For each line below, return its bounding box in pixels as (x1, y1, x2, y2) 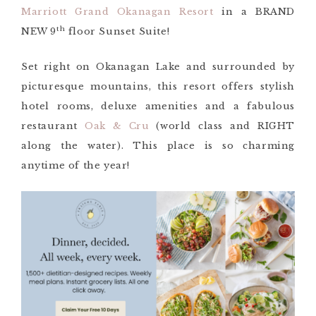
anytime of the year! (21, 159, 133, 171)
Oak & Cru (78, 120, 157, 132)
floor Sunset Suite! (65, 25, 170, 37)
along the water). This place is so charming (21, 140, 295, 152)
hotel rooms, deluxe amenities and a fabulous (21, 100, 295, 112)
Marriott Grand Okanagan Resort (21, 6, 214, 18)
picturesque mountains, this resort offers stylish (21, 80, 295, 92)
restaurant (21, 120, 78, 132)
